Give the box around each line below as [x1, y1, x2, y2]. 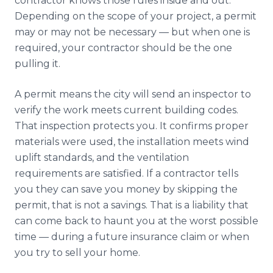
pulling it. [15, 58, 60, 69]
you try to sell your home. [15, 247, 140, 258]
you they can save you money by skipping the [15, 183, 238, 195]
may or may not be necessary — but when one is [15, 26, 250, 38]
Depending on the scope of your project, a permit [15, 10, 257, 22]
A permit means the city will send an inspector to [15, 88, 251, 100]
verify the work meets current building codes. [15, 104, 238, 116]
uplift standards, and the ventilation [15, 152, 189, 163]
